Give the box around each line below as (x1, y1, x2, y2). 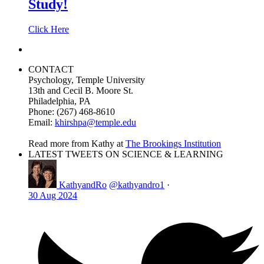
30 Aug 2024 (28, 190, 77, 201)
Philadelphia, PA (28, 96, 91, 107)
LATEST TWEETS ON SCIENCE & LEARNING (28, 149, 223, 160)
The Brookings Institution (126, 138, 221, 149)
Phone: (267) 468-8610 (28, 107, 115, 117)
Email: (28, 117, 55, 128)
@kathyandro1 (109, 180, 164, 190)
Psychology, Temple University (28, 75, 145, 85)
